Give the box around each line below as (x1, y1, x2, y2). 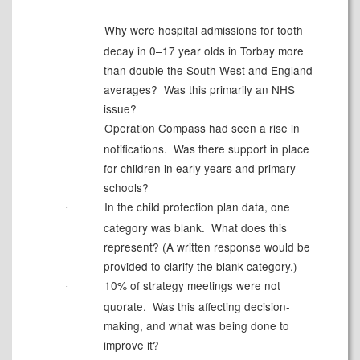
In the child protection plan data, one (100, 198, 290, 215)
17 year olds (162, 43, 225, 59)
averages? (103, 81, 157, 98)
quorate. (103, 298, 146, 315)
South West (186, 62, 245, 79)
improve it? (103, 337, 159, 354)
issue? (103, 100, 137, 117)
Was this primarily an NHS (160, 81, 295, 98)
